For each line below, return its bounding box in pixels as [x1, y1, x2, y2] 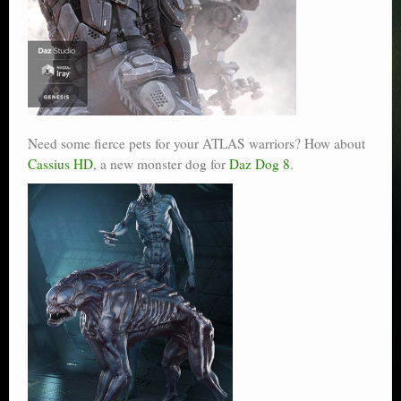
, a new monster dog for [93, 155, 229, 173]
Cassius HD [28, 155, 93, 173]
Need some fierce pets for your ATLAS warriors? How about [28, 134, 365, 152]
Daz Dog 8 [229, 155, 290, 173]
